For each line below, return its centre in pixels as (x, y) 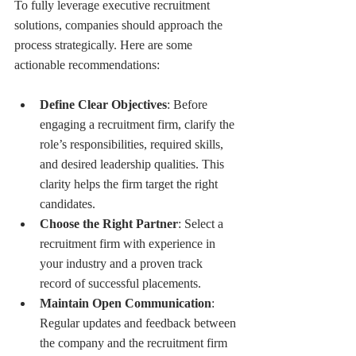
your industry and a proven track (123, 263)
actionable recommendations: (87, 64)
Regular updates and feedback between (139, 323)
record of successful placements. (120, 283)
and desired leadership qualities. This (133, 164)
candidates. (68, 203)
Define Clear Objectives (103, 104)
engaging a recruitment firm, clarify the (139, 124)
